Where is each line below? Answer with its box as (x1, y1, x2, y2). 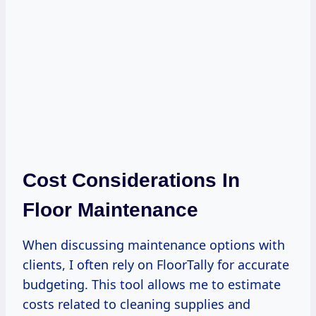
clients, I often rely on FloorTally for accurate (23, 255, 289, 273)
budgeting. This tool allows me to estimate (23, 275, 281, 293)
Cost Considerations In (23, 169, 240, 191)
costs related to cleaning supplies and (23, 295, 250, 312)
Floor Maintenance (23, 198, 198, 221)
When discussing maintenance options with (23, 236, 285, 253)
